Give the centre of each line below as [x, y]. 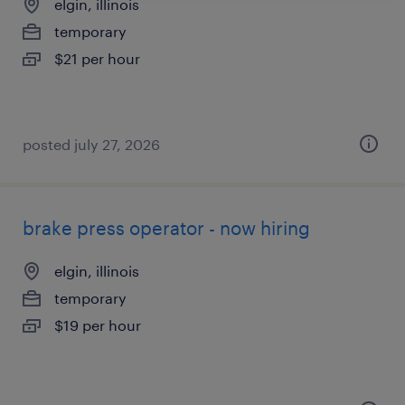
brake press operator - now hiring [166, 228]
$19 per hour [98, 325]
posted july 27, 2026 [91, 144]
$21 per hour [97, 58]
